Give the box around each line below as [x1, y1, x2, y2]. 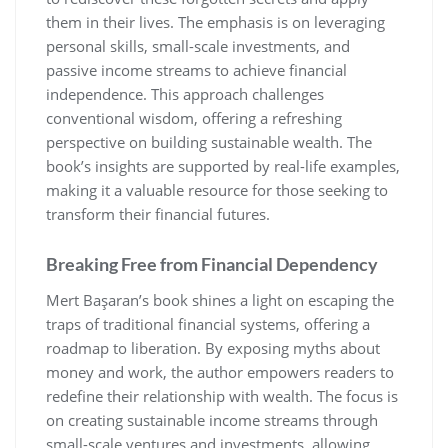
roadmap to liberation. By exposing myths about [46, 338, 380, 359]
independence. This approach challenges [46, 84, 324, 105]
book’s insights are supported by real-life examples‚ [46, 156, 400, 177]
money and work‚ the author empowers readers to [46, 362, 394, 383]
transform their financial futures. [46, 204, 270, 225]
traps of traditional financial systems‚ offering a [46, 314, 370, 335]
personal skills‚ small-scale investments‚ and [46, 36, 350, 57]
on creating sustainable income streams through [46, 410, 378, 431]
